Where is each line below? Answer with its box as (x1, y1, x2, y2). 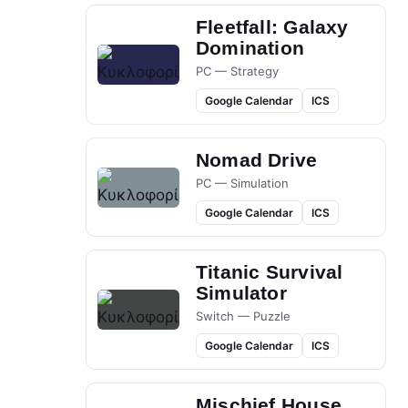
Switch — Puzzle (196, 309, 291, 324)
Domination (196, 37, 305, 59)
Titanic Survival (196, 261, 343, 283)
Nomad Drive (196, 149, 318, 171)
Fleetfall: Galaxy (196, 16, 349, 38)
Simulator (196, 282, 287, 304)
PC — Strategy (196, 64, 279, 79)
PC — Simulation (196, 176, 289, 191)
